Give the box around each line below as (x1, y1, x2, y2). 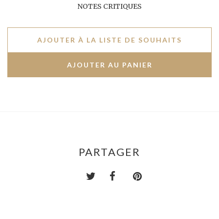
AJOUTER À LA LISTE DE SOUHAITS (37, 35, 182, 44)
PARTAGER (79, 145, 140, 158)
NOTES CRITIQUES (77, 1, 142, 11)
